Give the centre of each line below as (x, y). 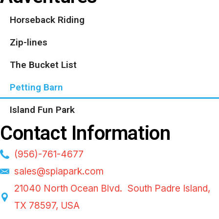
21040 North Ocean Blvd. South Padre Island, (112, 188)
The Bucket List (43, 65)
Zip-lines (29, 42)
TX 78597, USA (47, 206)
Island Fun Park (42, 110)
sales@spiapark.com (59, 171)
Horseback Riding (47, 20)
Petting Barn (36, 87)
